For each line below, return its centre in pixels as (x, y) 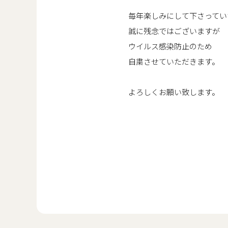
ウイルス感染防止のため (170, 46)
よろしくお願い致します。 (174, 92)
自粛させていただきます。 (174, 62)
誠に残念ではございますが (174, 31)
